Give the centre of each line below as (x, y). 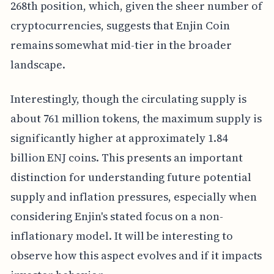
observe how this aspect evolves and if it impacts (136, 255)
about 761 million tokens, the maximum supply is (136, 118)
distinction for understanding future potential (131, 177)
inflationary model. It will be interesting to (121, 235)
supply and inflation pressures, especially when (133, 196)
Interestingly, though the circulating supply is (128, 98)
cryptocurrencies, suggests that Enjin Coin (120, 25)
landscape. (38, 64)
